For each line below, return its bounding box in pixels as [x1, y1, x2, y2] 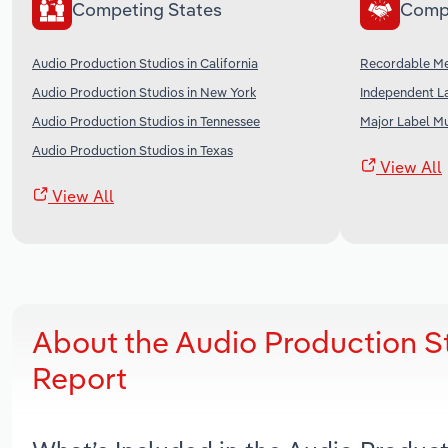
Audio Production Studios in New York [32, 83, 256, 100]
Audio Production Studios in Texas [32, 141, 233, 158]
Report [32, 358, 127, 397]
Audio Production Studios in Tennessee [32, 112, 260, 129]
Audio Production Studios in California [32, 54, 258, 71]
